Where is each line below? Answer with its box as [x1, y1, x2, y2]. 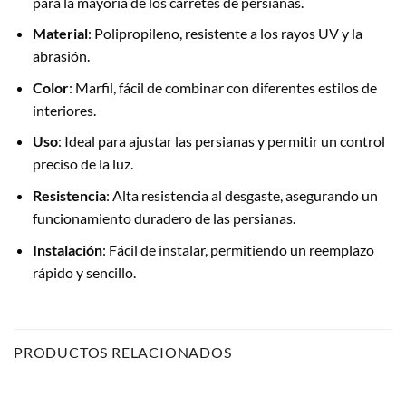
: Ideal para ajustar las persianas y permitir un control [57, 132, 385, 150]
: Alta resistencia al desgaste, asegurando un [105, 187, 378, 205]
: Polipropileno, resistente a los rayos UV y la [87, 24, 362, 43]
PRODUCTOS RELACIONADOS [14, 343, 232, 362]
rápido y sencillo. [32, 263, 136, 281]
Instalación [32, 240, 102, 258]
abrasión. [32, 47, 90, 65]
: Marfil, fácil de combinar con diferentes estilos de [68, 78, 377, 96]
